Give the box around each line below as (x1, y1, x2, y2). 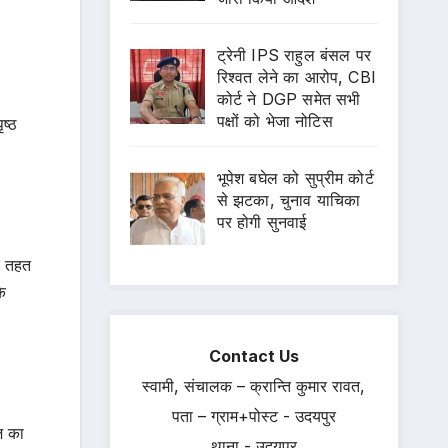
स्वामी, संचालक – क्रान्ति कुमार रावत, (142, 375, 366, 396)
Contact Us (208, 345, 299, 366)
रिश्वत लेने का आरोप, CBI (216, 66, 377, 87)
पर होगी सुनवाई (216, 211, 307, 232)
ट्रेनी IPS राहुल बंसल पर (216, 44, 372, 65)
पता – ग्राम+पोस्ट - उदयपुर (171, 405, 336, 426)
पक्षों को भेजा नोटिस (216, 110, 333, 131)
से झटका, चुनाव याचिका (216, 189, 361, 210)
